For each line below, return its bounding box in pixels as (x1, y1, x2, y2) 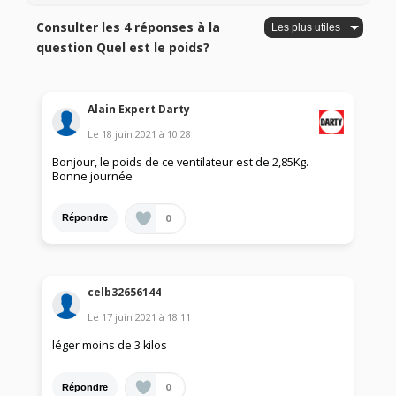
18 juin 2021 (102, 126, 157, 141)
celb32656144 (88, 285, 162, 301)
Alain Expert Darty (88, 101, 191, 117)
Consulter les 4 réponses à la (36, 19, 221, 36)
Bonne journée (52, 168, 133, 184)
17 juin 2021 (102, 310, 157, 324)
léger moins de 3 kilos (52, 338, 168, 354)
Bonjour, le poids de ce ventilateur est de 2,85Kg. (52, 154, 309, 170)
